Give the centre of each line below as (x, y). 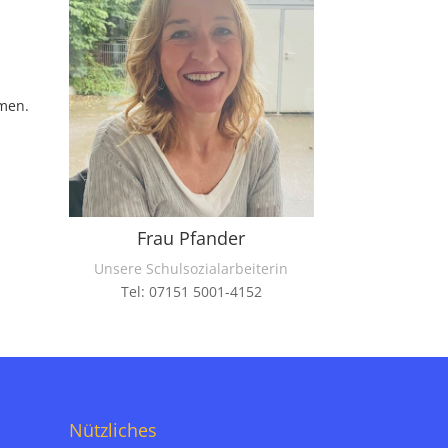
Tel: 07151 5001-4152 (191, 291)
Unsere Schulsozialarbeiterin (191, 268)
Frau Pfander (191, 237)
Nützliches (112, 430)
